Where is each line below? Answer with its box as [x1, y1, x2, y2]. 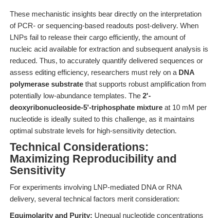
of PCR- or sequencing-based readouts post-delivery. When [10, 21, 199, 30]
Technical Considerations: [10, 141, 149, 153]
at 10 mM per [163, 103, 207, 111]
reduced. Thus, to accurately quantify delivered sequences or [10, 56, 203, 65]
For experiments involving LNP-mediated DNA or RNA [10, 183, 182, 191]
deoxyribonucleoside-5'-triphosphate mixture [10, 103, 163, 111]
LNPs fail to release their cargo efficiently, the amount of [10, 33, 185, 41]
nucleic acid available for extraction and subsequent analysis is [10, 45, 208, 53]
